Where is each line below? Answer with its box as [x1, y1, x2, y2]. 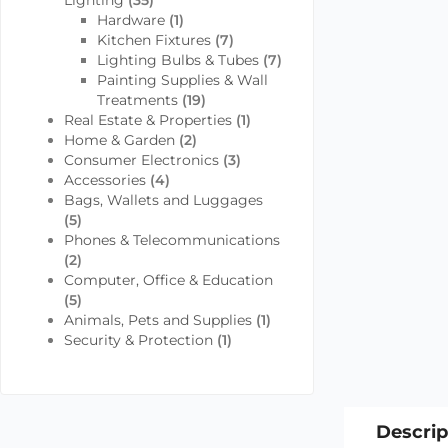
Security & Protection [63, 331, 213, 349]
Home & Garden [63, 131, 175, 149]
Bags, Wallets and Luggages [63, 191, 263, 209]
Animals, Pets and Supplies [63, 311, 252, 329]
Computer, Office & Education [63, 271, 273, 289]
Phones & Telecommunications [63, 231, 280, 249]
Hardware [96, 11, 165, 29]
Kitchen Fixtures [96, 31, 211, 49]
